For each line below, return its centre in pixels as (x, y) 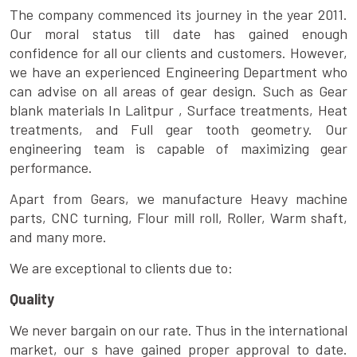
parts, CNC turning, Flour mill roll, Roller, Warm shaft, (178, 218)
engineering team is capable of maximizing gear (178, 149)
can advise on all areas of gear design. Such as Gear (178, 91)
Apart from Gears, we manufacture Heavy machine (178, 199)
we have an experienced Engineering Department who (178, 72)
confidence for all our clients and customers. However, (178, 53)
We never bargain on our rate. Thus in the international (178, 330)
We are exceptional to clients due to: (121, 268)
